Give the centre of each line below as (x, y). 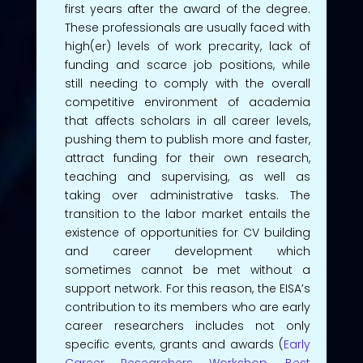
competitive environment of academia (188, 102)
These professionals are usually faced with (188, 27)
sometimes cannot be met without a (188, 269)
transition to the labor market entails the (188, 214)
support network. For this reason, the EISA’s (188, 288)
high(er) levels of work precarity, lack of (188, 46)
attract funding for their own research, (188, 158)
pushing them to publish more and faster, (188, 139)
